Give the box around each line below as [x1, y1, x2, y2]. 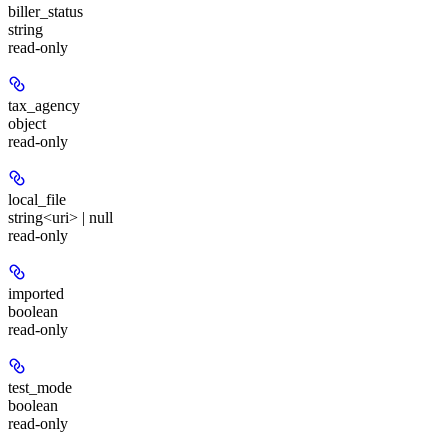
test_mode [8, 379, 72, 397]
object [8, 115, 46, 133]
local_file [8, 191, 66, 209]
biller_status [8, 3, 83, 21]
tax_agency [8, 97, 80, 115]
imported [8, 285, 64, 303]
